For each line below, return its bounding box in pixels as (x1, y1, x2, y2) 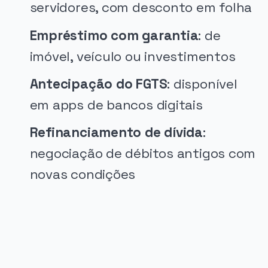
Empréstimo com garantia (29, 26, 199, 44)
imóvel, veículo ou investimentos (29, 47, 236, 65)
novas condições (29, 165, 136, 183)
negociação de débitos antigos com (29, 144, 256, 162)
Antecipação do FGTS (29, 75, 167, 93)
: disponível (167, 75, 237, 93)
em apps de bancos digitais (29, 96, 203, 114)
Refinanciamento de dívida (29, 123, 203, 141)
